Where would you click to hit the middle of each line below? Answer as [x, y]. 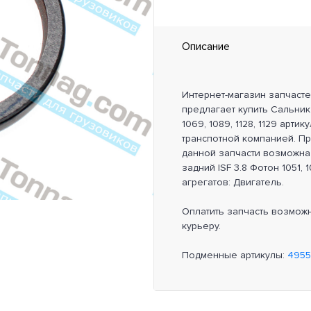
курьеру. [201, 226]
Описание [205, 47]
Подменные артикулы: [234, 255]
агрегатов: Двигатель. [233, 182]
